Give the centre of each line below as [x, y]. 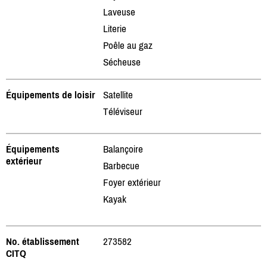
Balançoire [123, 149]
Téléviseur [123, 111]
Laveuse [119, 12]
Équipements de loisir [50, 94]
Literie [115, 28]
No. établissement [43, 241]
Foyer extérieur [132, 182]
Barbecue [121, 165]
